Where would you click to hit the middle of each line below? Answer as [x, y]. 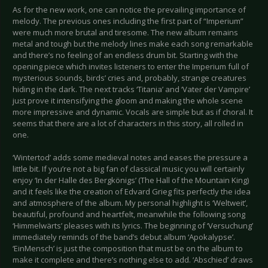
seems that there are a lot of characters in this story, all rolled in [128, 124]
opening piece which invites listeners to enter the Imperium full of [131, 67]
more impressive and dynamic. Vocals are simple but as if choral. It [133, 112]
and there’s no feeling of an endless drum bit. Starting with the [125, 55]
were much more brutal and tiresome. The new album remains [125, 33]
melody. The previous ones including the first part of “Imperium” [128, 21]
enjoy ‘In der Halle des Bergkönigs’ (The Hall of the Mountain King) [131, 180]
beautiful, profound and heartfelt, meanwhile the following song [129, 214]
